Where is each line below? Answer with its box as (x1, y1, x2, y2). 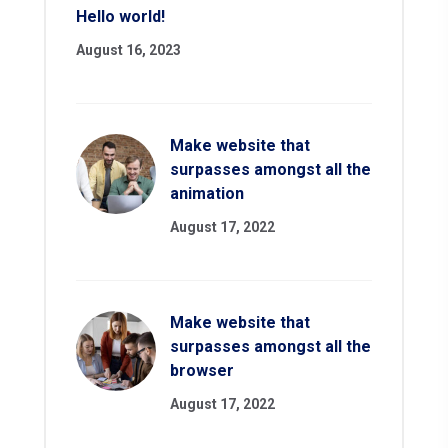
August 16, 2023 (76, 42, 181, 59)
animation (170, 184, 244, 204)
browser (170, 361, 234, 381)
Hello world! (76, 7, 165, 27)
